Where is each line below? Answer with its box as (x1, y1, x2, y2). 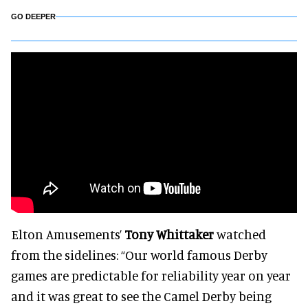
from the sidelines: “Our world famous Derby (11, 247, 267, 263)
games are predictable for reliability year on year (11, 267, 291, 283)
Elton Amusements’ (11, 226, 124, 242)
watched (214, 226, 266, 242)
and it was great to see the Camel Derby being (11, 288, 272, 304)
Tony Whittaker (124, 226, 214, 242)
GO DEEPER (11, 12, 56, 21)
